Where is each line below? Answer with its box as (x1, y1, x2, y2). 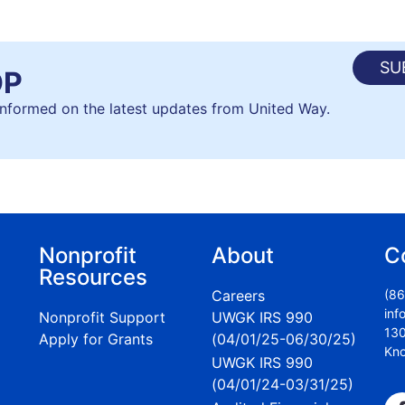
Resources (39, 264, 148, 291)
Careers (211, 287, 265, 306)
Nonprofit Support (39, 308, 166, 327)
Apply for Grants (39, 330, 154, 349)
